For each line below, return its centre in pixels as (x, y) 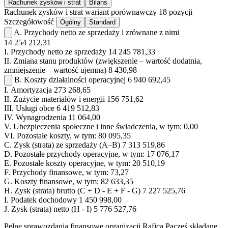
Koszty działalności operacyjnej (75, 80)
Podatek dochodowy (44, 200)
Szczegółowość (29, 22)
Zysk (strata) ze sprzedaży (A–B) (67, 145)
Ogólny (70, 22)
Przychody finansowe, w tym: (60, 173)
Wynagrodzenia (41, 118)
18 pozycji (176, 12)
